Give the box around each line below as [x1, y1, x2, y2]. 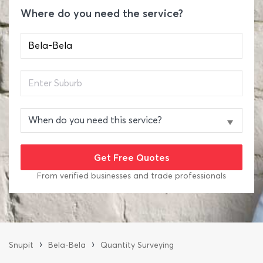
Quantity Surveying [100, 240, 174, 250]
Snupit [9, 240, 33, 250]
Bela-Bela [48, 240, 86, 250]
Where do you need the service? [21, 7, 183, 20]
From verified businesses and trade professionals [37, 171, 226, 181]
